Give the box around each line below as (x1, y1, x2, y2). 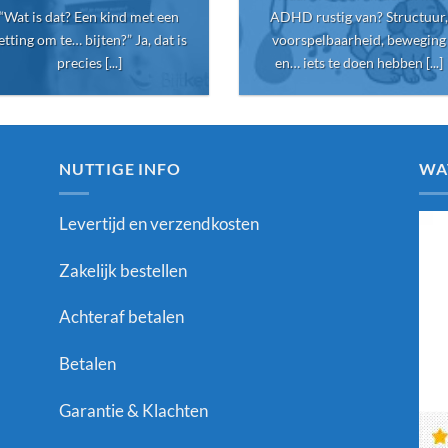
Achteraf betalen (59, 306, 184, 328)
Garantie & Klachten (59, 399, 208, 421)
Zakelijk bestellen (59, 259, 187, 281)
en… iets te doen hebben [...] (275, 53, 443, 71)
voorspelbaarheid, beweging (272, 30, 446, 48)
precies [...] (56, 53, 122, 71)
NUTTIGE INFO (59, 159, 181, 179)
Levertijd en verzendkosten (59, 212, 259, 234)
